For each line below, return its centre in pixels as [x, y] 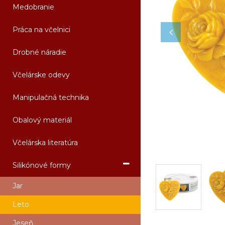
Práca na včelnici [41, 30]
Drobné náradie [39, 52]
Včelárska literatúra [45, 143]
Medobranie [33, 7]
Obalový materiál [42, 120]
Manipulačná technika [51, 97]
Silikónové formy [42, 165]
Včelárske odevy [41, 75]
